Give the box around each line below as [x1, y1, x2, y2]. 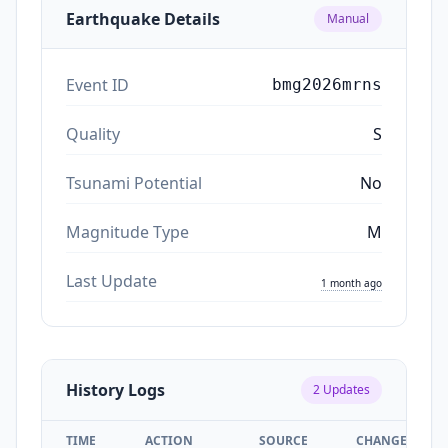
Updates [320, 380, 370, 398]
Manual [327, 9, 369, 27]
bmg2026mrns [272, 74, 382, 94]
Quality [66, 122, 120, 145]
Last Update [66, 269, 157, 292]
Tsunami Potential [66, 171, 202, 194]
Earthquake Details [66, 7, 220, 30]
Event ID [66, 73, 129, 96]
